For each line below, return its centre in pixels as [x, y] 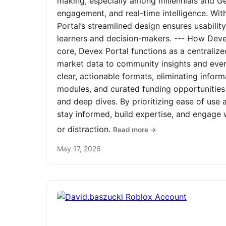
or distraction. [85, 129]
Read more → [135, 130]
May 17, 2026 [79, 149]
